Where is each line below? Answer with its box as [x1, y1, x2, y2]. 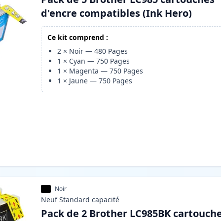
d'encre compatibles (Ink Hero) [41, 6, 192, 20]
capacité [92, 195, 120, 205]
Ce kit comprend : [47, 33, 109, 42]
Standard [59, 195, 90, 205]
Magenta [69, 66, 99, 76]
